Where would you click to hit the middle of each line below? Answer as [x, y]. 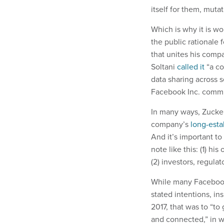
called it [191, 67]
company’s [171, 124]
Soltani [164, 67]
